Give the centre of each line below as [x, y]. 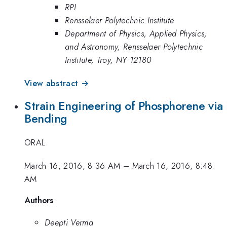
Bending [46, 119]
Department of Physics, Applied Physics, [136, 33]
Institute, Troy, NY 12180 [108, 60]
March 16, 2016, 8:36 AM [72, 166]
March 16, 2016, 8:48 [172, 166]
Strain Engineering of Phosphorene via [124, 106]
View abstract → [57, 83]
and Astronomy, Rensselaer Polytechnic [134, 46]
